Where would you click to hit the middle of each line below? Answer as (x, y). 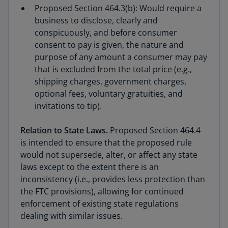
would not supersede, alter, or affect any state (109, 155)
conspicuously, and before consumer (106, 33)
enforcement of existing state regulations (99, 204)
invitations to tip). (68, 106)
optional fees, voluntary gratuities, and (109, 94)
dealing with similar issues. (72, 216)
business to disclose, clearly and (96, 20)
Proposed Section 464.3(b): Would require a (118, 8)
